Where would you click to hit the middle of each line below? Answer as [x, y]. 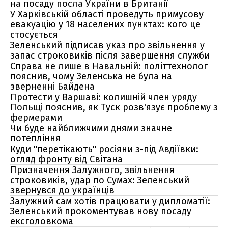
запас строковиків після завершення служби [110, 55]
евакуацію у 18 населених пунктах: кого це [105, 24]
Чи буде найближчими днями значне [91, 128]
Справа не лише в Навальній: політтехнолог [109, 66]
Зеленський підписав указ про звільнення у [107, 45]
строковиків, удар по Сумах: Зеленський [100, 180]
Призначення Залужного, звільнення [92, 170]
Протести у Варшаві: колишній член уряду [104, 97]
